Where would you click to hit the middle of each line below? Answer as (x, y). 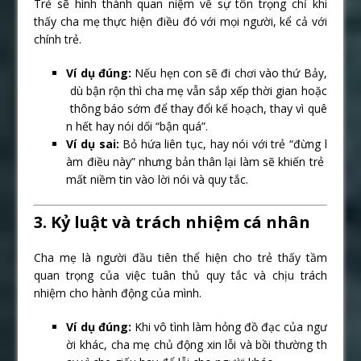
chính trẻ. (58, 39)
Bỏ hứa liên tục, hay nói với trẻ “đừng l (223, 143)
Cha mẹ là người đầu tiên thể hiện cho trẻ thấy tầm (180, 257)
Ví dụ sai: (93, 143)
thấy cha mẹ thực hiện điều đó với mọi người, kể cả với (180, 21)
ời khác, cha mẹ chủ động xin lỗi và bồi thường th (197, 344)
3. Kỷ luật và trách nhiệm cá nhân (172, 222)
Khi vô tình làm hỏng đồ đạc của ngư (229, 326)
